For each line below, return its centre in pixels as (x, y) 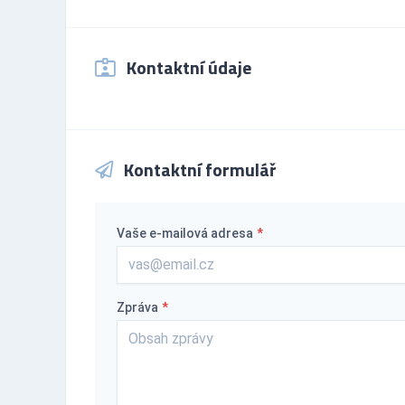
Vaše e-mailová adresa (185, 233)
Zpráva (137, 307)
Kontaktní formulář (198, 169)
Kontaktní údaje (187, 67)
